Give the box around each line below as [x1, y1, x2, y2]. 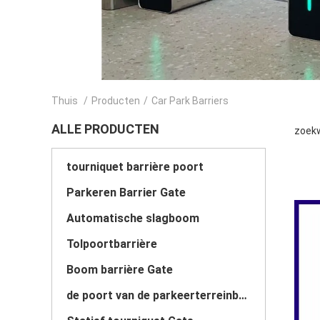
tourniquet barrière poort [66, 160, 204, 174]
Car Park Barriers [151, 95, 229, 106]
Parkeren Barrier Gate [66, 186, 186, 199]
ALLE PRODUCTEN [51, 121, 159, 136]
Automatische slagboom [66, 211, 199, 225]
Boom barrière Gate [66, 263, 173, 276]
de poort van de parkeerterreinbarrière [239, 289, 247, 302]
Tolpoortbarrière [66, 237, 157, 251]
